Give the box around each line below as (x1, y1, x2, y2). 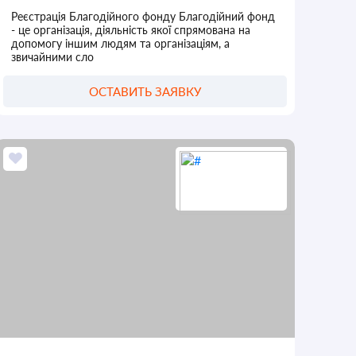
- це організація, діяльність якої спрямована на (11, 22, 251, 37)
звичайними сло (11, 49, 95, 64)
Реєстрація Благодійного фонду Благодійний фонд (11, 9, 276, 23)
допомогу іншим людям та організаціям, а (11, 36, 230, 50)
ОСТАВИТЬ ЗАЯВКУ (89, 83, 202, 99)
